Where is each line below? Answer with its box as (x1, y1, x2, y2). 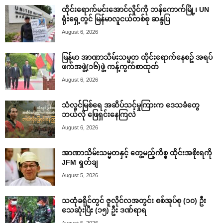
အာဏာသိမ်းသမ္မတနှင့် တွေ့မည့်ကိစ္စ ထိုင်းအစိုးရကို (62, 149, 212, 157)
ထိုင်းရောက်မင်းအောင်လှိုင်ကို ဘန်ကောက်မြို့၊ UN (62, 5, 209, 14)
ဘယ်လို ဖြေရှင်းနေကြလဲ (62, 111, 136, 119)
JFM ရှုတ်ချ (62, 158, 98, 167)
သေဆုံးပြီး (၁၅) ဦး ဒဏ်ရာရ (62, 206, 146, 215)
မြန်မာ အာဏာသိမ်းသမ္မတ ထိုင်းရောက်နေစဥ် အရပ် (62, 53, 213, 62)
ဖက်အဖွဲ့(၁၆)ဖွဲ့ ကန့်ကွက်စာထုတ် (62, 63, 159, 71)
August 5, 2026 (62, 172, 98, 179)
